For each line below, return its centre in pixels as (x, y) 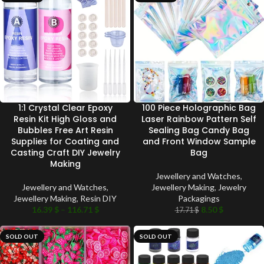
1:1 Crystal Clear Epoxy (65, 108)
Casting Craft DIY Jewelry (65, 152)
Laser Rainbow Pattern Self (199, 119)
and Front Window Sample (199, 141)
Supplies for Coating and (65, 141)
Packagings (199, 198)
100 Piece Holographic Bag (199, 108)
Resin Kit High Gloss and (65, 119)
